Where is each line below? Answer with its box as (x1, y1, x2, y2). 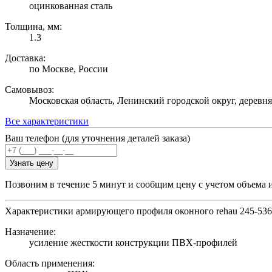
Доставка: (5, 53, 46, 64)
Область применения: (5, 258, 95, 269)
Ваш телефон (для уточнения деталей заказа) (5, 133, 190, 144)
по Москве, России (29, 64, 108, 75)
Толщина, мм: (5, 21, 62, 32)
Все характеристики (5, 116, 89, 127)
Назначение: (5, 226, 56, 237)
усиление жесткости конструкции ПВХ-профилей (29, 237, 237, 248)
